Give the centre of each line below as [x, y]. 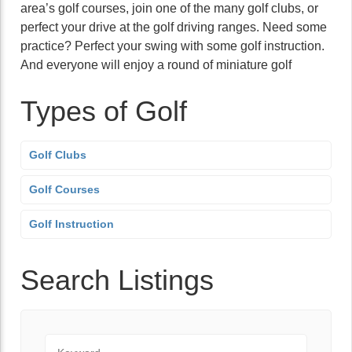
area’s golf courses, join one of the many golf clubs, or [169, 8]
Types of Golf [104, 111]
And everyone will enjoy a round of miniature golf [156, 65]
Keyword [69, 342]
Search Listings [117, 280]
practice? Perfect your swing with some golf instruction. [172, 46]
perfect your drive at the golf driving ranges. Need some [174, 27]
